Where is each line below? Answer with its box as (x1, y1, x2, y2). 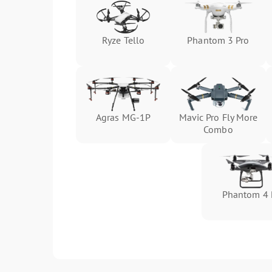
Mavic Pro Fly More (178, 111, 258, 123)
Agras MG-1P (96, 111, 151, 123)
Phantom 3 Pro (187, 34, 250, 46)
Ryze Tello (102, 34, 145, 46)
